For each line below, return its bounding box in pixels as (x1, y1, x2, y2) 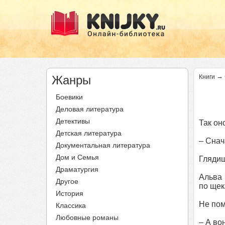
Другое (56, 177, 78, 185)
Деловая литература (56, 105, 124, 113)
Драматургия (56, 165, 98, 173)
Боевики (56, 93, 83, 101)
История (56, 189, 83, 197)
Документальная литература (56, 141, 150, 149)
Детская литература (56, 129, 122, 137)
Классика (56, 201, 86, 209)
